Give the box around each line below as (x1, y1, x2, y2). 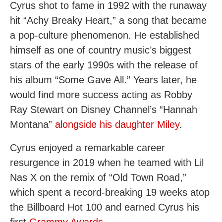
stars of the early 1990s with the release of (10, 59, 198, 70)
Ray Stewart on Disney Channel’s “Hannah (10, 104, 197, 115)
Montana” (10, 119, 55, 130)
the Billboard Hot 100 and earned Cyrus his (10, 202, 199, 213)
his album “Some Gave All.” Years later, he (10, 74, 197, 85)
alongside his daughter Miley (55, 119, 179, 130)
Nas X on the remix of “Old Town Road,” (10, 172, 186, 183)
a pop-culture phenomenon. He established (10, 30, 199, 41)
